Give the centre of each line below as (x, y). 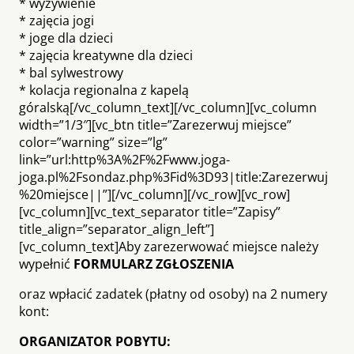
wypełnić (46, 264)
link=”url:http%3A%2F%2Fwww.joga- (124, 159)
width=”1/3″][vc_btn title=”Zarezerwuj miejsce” (155, 124)
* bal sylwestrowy (71, 72)
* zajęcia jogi (56, 20)
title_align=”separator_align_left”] (117, 229)
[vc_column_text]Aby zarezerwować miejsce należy (169, 246)
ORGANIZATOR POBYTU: (95, 341)
